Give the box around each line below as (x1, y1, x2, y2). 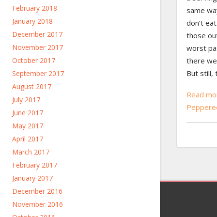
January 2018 (12, 16, 53, 26)
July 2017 (12, 95, 40, 104)
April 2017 (12, 134, 43, 143)
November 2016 (12, 200, 63, 209)
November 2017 (12, 43, 63, 52)
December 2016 (12, 186, 62, 196)
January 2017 (12, 173, 53, 183)
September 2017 (12, 69, 64, 78)
